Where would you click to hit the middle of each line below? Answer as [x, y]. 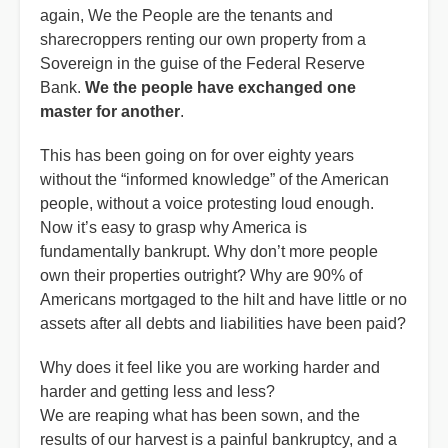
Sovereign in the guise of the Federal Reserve [202, 63]
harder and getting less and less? [157, 391]
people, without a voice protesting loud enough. [207, 203]
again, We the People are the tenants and [186, 15]
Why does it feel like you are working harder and [210, 367]
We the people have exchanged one [220, 87]
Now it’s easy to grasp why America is [173, 227]
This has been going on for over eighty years [197, 155]
